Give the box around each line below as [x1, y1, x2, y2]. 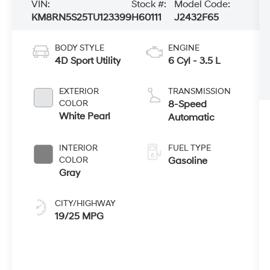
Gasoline [168, 154, 207, 167]
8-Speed [168, 98, 207, 110]
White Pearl [59, 110, 111, 122]
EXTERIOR [59, 86, 99, 96]
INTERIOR [59, 142, 98, 153]
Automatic [168, 111, 215, 124]
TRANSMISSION [168, 86, 231, 96]
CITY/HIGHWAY [55, 198, 116, 209]
